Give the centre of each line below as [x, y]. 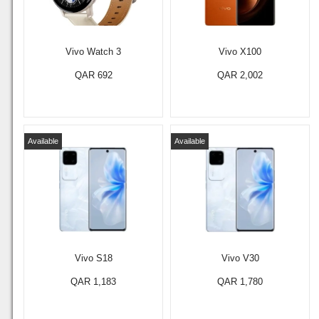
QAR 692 [93, 75]
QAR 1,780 [240, 282]
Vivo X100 [240, 52]
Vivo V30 [240, 258]
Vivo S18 [93, 258]
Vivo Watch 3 [93, 52]
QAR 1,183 [93, 282]
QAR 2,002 [240, 75]
